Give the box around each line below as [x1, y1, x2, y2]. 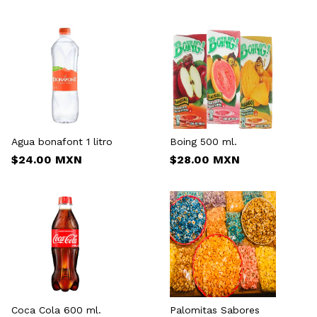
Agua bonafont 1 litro [11, 135, 113, 147]
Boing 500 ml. [170, 135, 237, 147]
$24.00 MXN [11, 152, 82, 166]
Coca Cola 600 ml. [11, 304, 101, 316]
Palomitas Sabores [170, 304, 260, 316]
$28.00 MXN [170, 152, 240, 166]
